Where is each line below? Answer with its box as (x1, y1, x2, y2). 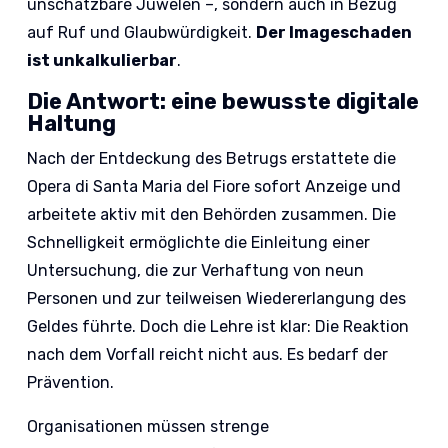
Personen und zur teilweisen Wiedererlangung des (27, 289, 407, 309)
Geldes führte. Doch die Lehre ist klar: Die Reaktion (27, 317, 410, 337)
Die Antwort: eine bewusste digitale (27, 88, 420, 116)
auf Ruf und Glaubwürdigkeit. (27, 23, 257, 43)
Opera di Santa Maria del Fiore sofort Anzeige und (27, 177, 402, 197)
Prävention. (27, 373, 115, 393)
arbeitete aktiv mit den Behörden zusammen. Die (27, 205, 397, 225)
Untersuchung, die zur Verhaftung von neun (27, 261, 365, 281)
